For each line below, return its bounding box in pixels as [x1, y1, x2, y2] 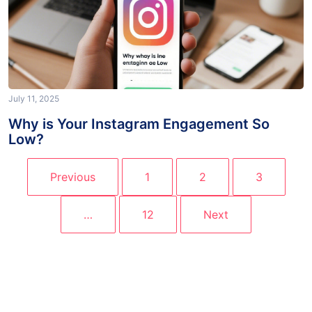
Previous [49, 180, 95, 194]
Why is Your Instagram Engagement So [8, 125, 270, 143]
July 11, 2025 [8, 103, 59, 114]
